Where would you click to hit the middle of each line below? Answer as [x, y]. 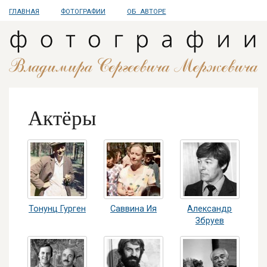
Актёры [62, 119]
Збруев [209, 221]
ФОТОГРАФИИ [83, 12]
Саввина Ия [133, 209]
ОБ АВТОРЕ [147, 12]
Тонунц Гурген [57, 209]
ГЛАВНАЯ [24, 12]
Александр [210, 209]
